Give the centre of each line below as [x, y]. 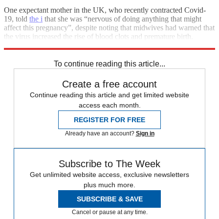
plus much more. [109, 185]
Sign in [145, 133]
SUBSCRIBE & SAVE [109, 199]
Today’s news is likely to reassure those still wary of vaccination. [103, 45]
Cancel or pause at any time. [109, 212]
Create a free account [109, 84]
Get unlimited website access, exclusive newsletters [109, 174]
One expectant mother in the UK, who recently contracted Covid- [105, 10]
